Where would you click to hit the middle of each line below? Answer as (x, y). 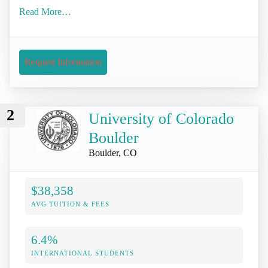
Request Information (63, 62)
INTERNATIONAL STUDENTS (83, 253)
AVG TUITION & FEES (70, 204)
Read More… (45, 11)
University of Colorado (161, 119)
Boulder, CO (113, 153)
